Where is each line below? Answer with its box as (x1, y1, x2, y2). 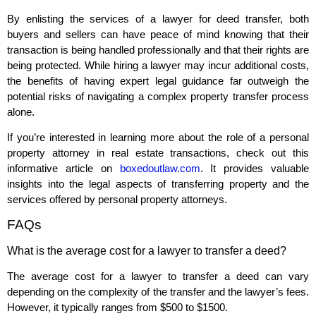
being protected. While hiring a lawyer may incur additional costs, (7, 59, 309, 71)
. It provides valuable (200, 162, 309, 175)
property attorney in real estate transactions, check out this (7, 147, 309, 159)
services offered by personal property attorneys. (7, 193, 227, 206)
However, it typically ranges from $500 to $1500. (7, 301, 228, 314)
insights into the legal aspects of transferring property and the (7, 178, 309, 190)
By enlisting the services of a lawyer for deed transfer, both (7, 12, 309, 25)
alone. (7, 105, 35, 118)
